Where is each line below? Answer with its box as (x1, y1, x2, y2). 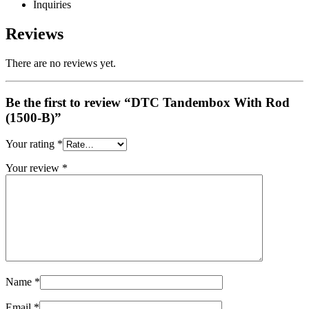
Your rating (6, 138, 57, 150)
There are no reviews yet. (6, 57, 116, 69)
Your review (6, 162, 62, 175)
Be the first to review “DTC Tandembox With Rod (6, 94, 290, 110)
